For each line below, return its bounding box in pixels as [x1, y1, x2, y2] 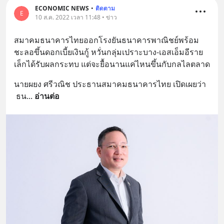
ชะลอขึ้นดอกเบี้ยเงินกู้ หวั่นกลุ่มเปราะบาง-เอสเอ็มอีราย [14, 46, 203, 58]
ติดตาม [95, 4, 115, 13]
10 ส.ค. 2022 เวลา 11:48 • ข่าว [35, 13, 117, 22]
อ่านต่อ [34, 90, 59, 102]
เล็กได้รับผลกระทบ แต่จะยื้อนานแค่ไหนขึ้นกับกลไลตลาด [14, 58, 210, 70]
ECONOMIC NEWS [35, 4, 89, 13]
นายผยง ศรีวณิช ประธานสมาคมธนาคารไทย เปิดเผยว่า [14, 78, 206, 90]
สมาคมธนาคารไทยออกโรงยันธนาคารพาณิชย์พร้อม [14, 34, 199, 46]
